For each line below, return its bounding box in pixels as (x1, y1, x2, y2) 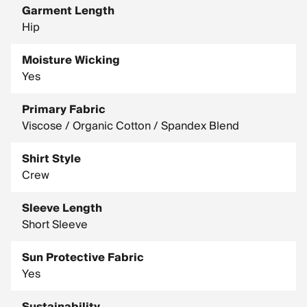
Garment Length (22, 1, 114, 21)
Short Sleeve (22, 215, 88, 234)
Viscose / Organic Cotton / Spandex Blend (22, 116, 239, 136)
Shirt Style (22, 149, 81, 169)
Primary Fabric (22, 100, 106, 119)
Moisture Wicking (22, 51, 120, 70)
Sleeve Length (22, 199, 102, 218)
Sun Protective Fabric (22, 248, 144, 267)
